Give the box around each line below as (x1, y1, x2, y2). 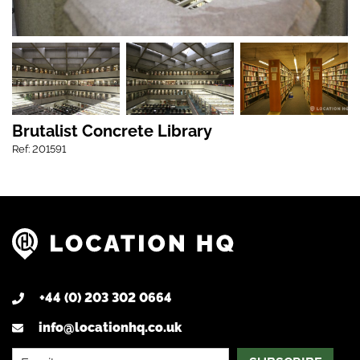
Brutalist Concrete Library (12, 121, 212, 141)
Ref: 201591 (12, 143, 66, 156)
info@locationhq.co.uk (39, 320, 182, 336)
